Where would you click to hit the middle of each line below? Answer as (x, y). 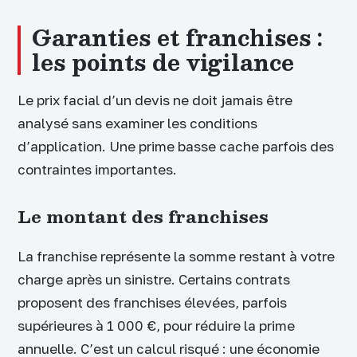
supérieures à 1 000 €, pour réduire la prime (156, 326)
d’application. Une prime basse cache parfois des (176, 146)
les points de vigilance (163, 62)
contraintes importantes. (97, 169)
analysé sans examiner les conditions (137, 123)
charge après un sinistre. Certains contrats (154, 280)
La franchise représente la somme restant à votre (176, 257)
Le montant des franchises (143, 217)
